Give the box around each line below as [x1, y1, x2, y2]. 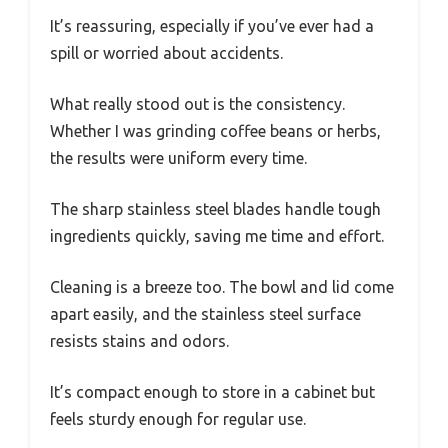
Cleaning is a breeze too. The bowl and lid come [50, 278, 394, 296]
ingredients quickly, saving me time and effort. [50, 227, 384, 245]
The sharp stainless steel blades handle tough [50, 200, 381, 218]
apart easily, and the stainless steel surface [50, 305, 361, 323]
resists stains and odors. [50, 332, 229, 350]
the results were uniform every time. [50, 149, 307, 167]
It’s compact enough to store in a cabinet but [50, 383, 375, 401]
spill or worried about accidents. [50, 44, 283, 62]
